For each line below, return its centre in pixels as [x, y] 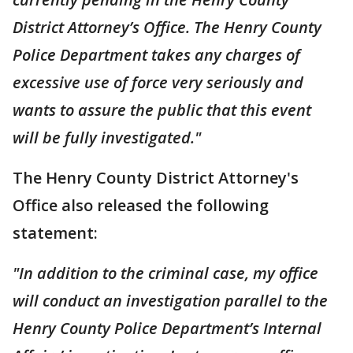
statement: [57, 233]
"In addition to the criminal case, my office [165, 273]
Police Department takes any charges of [156, 55]
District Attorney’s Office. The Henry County [167, 27]
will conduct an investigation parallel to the [170, 301]
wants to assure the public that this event [162, 110]
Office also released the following [141, 205]
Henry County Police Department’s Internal [167, 328]
